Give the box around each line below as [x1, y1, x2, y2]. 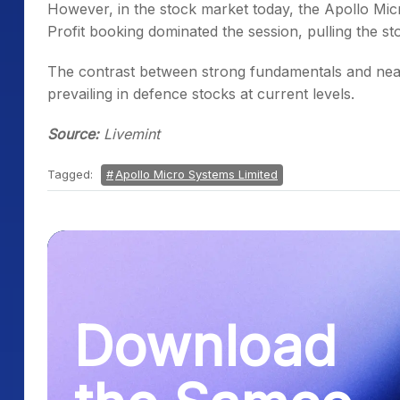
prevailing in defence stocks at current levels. [47, 85, 354, 103]
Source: [47, 125, 99, 143]
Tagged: [47, 167, 96, 181]
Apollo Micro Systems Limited [115, 167, 278, 181]
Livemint [99, 125, 160, 143]
